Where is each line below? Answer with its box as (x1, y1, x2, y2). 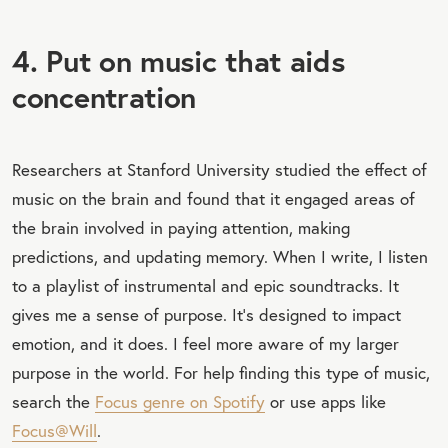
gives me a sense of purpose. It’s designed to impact (12, 303, 401, 325)
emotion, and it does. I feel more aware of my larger (12, 332, 399, 354)
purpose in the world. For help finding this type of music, (12, 361, 430, 383)
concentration (12, 76, 197, 116)
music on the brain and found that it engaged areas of (12, 187, 415, 209)
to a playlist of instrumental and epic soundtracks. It (12, 274, 399, 296)
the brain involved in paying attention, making (12, 216, 350, 238)
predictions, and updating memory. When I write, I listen (12, 245, 428, 267)
